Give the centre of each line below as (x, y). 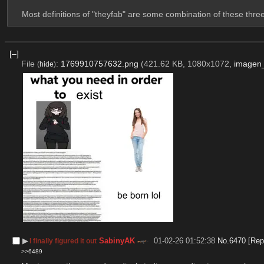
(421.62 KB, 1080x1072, (187, 64)
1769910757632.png (99, 64)
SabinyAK (117, 241)
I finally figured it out (63, 241)
